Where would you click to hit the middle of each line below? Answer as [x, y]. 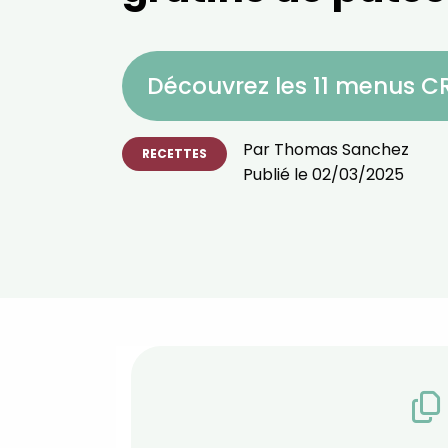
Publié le [277, 174]
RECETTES [174, 153]
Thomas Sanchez [341, 149]
